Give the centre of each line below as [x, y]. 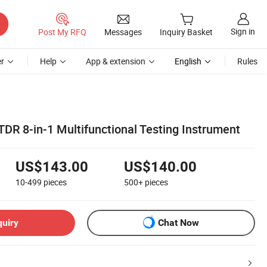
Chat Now [178, 223]
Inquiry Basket [186, 32]
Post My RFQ [62, 32]
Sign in [243, 32]
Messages [123, 32]
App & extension [116, 61]
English [188, 61]
